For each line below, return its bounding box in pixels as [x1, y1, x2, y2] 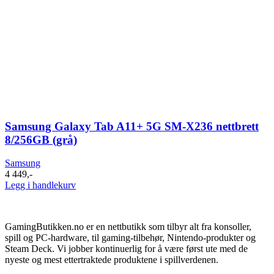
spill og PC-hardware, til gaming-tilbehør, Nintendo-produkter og [5, 232, 256, 243]
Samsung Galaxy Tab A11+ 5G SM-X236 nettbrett [5, 119, 259, 133]
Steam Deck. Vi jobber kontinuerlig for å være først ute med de [5, 243, 248, 254]
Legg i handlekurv [5, 180, 76, 191]
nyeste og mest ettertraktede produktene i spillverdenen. [5, 254, 218, 265]
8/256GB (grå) [5, 133, 77, 146]
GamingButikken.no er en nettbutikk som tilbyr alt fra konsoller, [5, 221, 251, 232]
